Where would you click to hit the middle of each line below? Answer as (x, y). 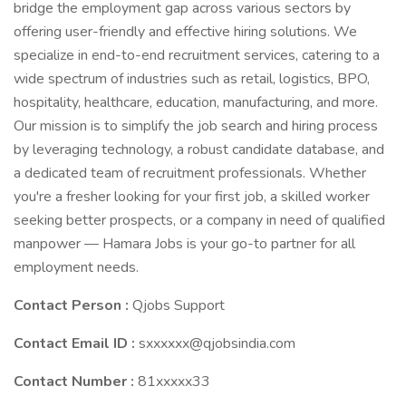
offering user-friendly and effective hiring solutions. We (185, 32)
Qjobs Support (179, 305)
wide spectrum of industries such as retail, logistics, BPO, (192, 79)
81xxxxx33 (174, 382)
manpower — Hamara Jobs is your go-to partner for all (184, 244)
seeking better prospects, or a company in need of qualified (199, 220)
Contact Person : (73, 305)
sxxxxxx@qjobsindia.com (217, 343)
